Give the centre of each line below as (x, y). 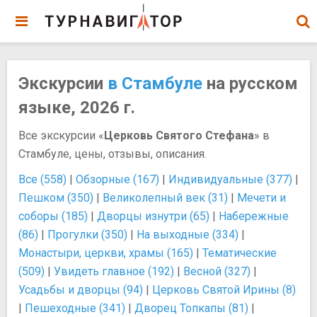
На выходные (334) (188, 235)
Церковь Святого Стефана (179, 136)
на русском (250, 83)
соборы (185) (53, 216)
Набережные (254, 216)
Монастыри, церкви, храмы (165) (106, 253)
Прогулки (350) (87, 235)
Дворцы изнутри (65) (153, 216)
